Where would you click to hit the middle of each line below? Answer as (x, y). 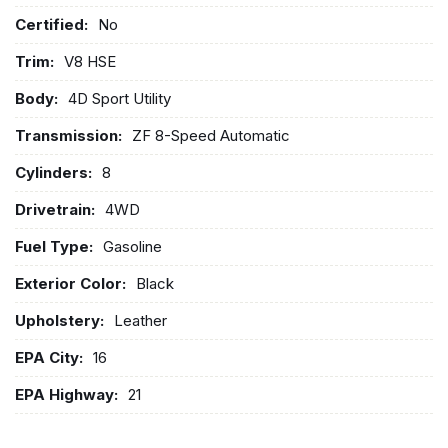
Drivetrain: (55, 209)
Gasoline (132, 246)
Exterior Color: (70, 283)
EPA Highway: (66, 394)
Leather (140, 320)
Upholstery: (59, 320)
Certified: (51, 24)
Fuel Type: (54, 246)
